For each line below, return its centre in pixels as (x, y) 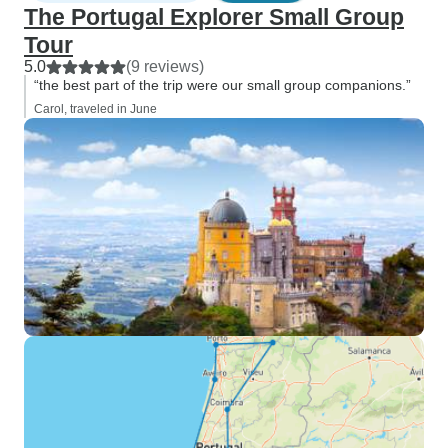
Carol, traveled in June (95, 109)
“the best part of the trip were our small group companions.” (222, 85)
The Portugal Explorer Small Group (214, 17)
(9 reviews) (165, 66)
